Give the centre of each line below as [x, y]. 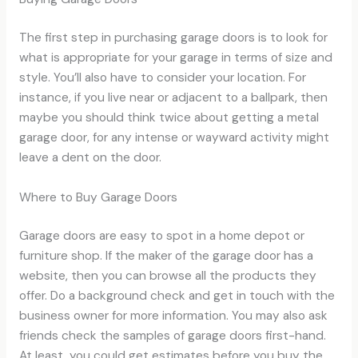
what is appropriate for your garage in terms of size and [175, 58]
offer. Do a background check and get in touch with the [177, 296]
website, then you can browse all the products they [167, 276]
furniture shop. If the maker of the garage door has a [166, 256]
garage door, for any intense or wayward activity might [174, 138]
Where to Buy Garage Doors [98, 197]
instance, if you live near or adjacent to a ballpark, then [173, 98]
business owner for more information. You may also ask [173, 316]
